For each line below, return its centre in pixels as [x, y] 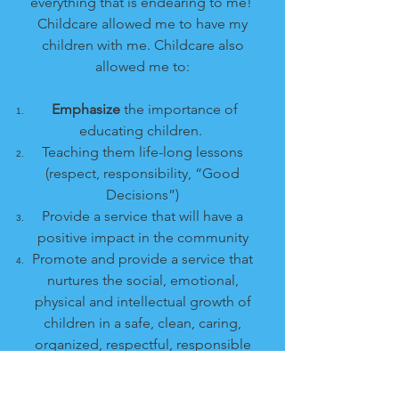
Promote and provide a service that [142, 259]
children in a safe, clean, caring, [142, 323]
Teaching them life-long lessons [142, 152]
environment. [142, 366]
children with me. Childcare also [142, 45]
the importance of [179, 109]
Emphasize [84, 109]
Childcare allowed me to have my [142, 24]
